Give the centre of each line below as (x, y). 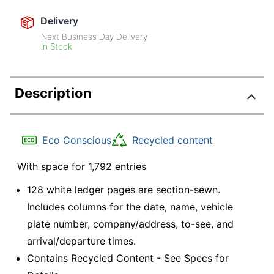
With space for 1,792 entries (82, 167)
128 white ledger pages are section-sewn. (124, 189)
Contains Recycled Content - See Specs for (128, 258)
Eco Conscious (77, 140)
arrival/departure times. (81, 241)
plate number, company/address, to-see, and (130, 224)
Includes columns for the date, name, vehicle (130, 206)
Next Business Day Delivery (94, 37)
